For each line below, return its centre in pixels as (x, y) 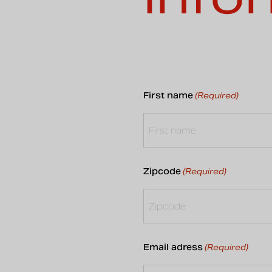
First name (168, 95)
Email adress (173, 247)
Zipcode (162, 171)
